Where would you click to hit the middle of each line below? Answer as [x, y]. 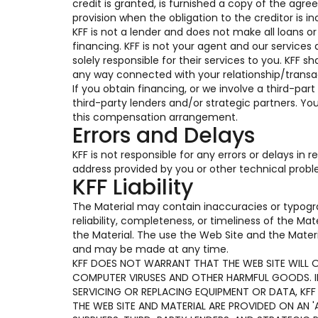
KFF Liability [133, 187]
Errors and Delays [164, 136]
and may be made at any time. [150, 249]
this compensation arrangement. [155, 117]
